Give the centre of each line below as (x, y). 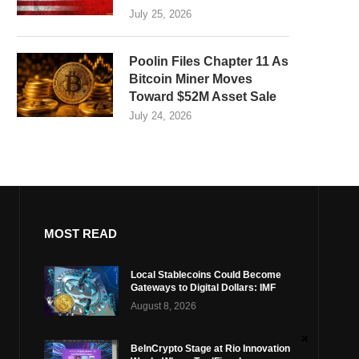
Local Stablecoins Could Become (206, 275)
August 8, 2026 (164, 307)
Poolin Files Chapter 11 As (209, 61)
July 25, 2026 (160, 14)
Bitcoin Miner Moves (191, 79)
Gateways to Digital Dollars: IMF (204, 288)
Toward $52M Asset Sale (203, 97)
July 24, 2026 (160, 116)
